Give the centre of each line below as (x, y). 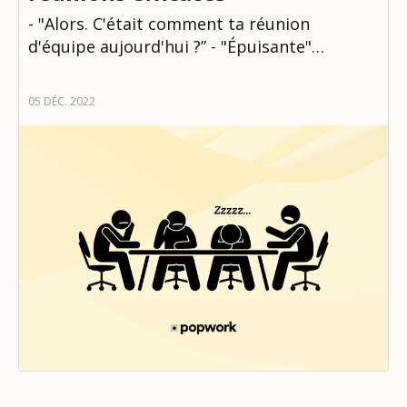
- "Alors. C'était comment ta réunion (169, 23)
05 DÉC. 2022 (62, 101)
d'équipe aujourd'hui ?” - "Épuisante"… (176, 46)
